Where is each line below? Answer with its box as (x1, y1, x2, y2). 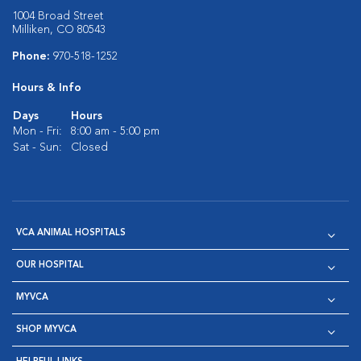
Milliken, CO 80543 (12, 24, 106, 35)
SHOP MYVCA (16, 326, 77, 334)
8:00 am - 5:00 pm (71, 126, 160, 137)
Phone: (12, 51, 53, 62)
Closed (71, 142, 108, 153)
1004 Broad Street (12, 10, 103, 22)
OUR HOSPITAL (16, 261, 84, 270)
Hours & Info (12, 82, 81, 93)
